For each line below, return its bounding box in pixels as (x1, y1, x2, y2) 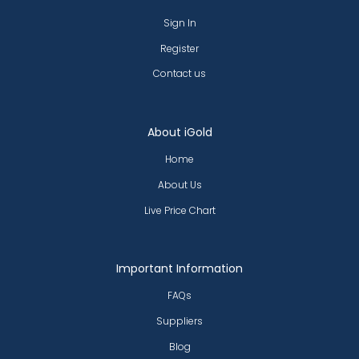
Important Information (116, 260, 243, 277)
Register (160, 41, 199, 55)
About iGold (147, 124, 212, 141)
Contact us (153, 67, 206, 81)
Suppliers (156, 313, 203, 328)
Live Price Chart (143, 203, 216, 217)
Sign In (163, 15, 196, 30)
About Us (157, 177, 202, 192)
